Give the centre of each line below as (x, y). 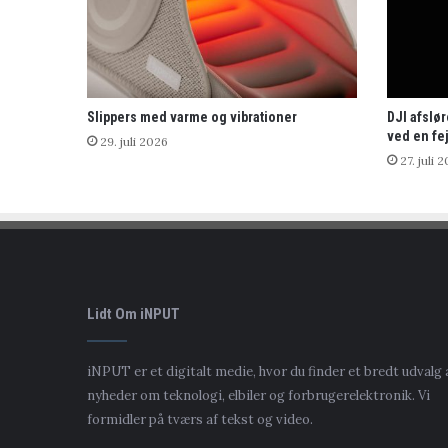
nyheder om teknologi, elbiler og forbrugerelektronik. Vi (258, 395)
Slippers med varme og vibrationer (192, 116)
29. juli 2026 (134, 141)
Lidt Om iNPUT (133, 313)
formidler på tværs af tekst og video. (200, 419)
